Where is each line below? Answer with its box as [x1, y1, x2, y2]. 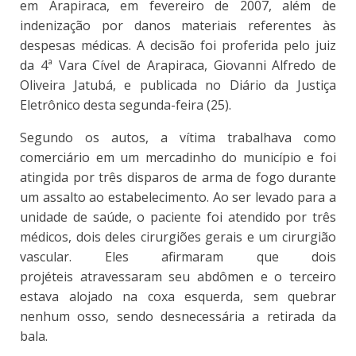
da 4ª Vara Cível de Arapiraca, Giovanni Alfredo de [20, 56, 336, 75]
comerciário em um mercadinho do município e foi [20, 149, 336, 167]
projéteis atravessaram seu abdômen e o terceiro [20, 268, 336, 286]
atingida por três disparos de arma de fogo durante [20, 168, 336, 187]
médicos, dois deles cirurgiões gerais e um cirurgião [20, 228, 336, 246]
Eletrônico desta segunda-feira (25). [20, 96, 231, 114]
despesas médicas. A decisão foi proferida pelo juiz [20, 37, 336, 55]
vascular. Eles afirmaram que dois [20, 248, 336, 266]
